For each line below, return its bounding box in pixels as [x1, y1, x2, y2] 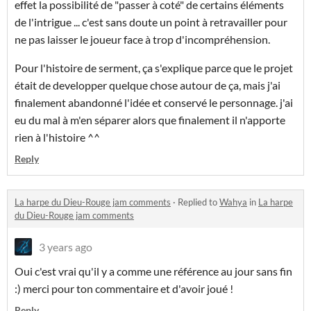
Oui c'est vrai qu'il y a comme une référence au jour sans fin [15, 264, 292, 278]
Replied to [178, 196, 219, 208]
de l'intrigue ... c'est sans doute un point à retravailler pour [15, 15, 287, 29]
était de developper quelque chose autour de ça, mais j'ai [15, 78, 280, 92]
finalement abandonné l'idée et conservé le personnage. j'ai [15, 96, 293, 110]
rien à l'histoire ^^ [15, 131, 100, 144]
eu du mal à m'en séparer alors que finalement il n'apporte [15, 113, 285, 127]
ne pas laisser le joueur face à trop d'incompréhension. [15, 33, 272, 47]
